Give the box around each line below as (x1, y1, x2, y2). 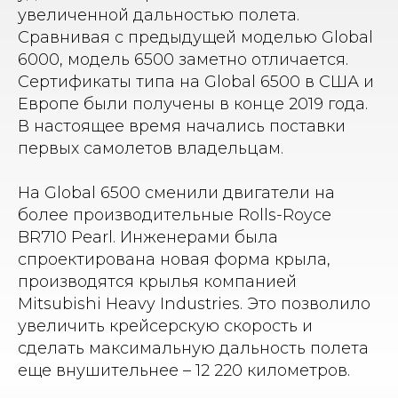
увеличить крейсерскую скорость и (18, 316, 313, 336)
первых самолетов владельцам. (18, 139, 283, 158)
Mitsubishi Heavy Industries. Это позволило (18, 294, 370, 314)
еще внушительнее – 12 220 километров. (18, 361, 350, 380)
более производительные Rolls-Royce (18, 205, 331, 225)
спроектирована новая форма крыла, (18, 250, 330, 269)
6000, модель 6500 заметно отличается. (18, 50, 348, 69)
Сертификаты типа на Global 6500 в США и (18, 72, 374, 92)
